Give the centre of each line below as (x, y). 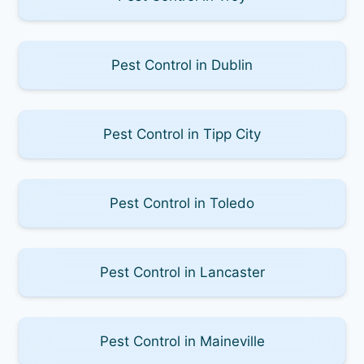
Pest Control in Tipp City (182, 134)
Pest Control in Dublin (182, 65)
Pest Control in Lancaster (182, 272)
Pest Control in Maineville (182, 341)
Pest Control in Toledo (182, 203)
